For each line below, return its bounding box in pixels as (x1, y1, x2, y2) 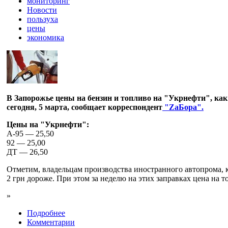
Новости (27, 5, 57, 14)
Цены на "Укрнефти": (7, 120, 89, 129)
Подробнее (27, 208, 65, 217)
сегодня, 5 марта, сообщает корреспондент (7, 102, 162, 111)
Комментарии (27, 217, 75, 226)
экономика (27, 33, 64, 42)
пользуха (27, 14, 58, 23)
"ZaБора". (162, 102, 204, 111)
